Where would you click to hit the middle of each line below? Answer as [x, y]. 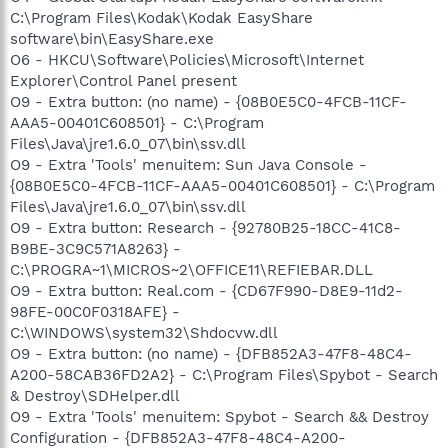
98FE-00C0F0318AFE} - [95, 311]
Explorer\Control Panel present [123, 80]
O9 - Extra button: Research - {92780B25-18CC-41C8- [205, 227]
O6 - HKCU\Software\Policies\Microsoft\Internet [187, 59]
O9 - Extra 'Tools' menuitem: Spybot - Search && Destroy [219, 416]
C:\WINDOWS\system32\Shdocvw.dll [144, 332]
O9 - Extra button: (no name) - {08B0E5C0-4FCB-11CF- [208, 101]
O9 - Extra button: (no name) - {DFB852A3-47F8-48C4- [211, 353]
